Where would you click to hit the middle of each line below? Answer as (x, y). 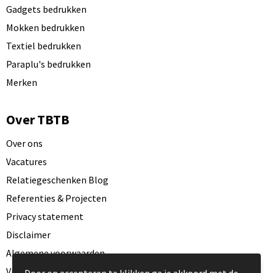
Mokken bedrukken (45, 28)
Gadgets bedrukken (46, 9)
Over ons (24, 144)
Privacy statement (44, 217)
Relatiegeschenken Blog (57, 180)
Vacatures (26, 162)
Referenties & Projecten (56, 198)
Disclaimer (28, 235)
